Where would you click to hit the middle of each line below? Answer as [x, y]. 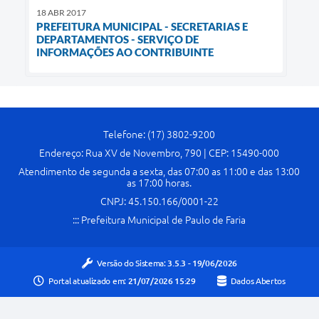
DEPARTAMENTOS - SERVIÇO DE [117, 40]
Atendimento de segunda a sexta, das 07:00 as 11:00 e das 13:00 [159, 171]
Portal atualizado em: [88, 281]
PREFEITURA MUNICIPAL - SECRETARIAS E [142, 27]
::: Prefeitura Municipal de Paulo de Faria [159, 220]
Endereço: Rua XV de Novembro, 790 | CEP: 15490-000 [159, 153]
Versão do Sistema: [132, 263]
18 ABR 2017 [61, 13]
